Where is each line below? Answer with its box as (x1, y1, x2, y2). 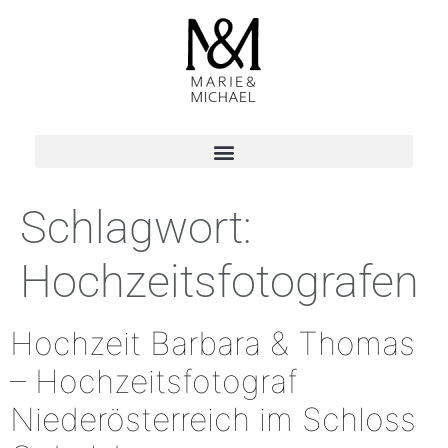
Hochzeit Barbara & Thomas (10, 324, 415, 363)
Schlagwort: (20, 201, 252, 254)
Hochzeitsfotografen (20, 255, 419, 308)
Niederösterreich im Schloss (10, 400, 416, 439)
